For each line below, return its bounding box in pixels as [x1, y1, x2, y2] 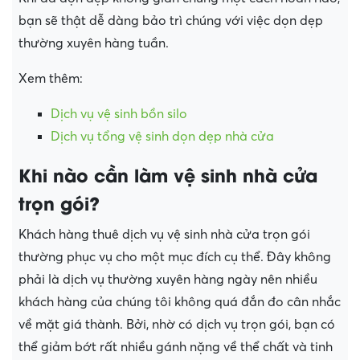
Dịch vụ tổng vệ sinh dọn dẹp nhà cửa [51, 129, 274, 145]
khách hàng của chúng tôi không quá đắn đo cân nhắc [18, 295, 341, 310]
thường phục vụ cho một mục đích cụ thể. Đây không [18, 250, 331, 265]
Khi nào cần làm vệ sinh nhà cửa [18, 162, 317, 188]
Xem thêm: [18, 72, 83, 87]
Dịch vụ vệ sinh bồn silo [51, 107, 187, 122]
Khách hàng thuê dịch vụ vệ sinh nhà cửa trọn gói [18, 227, 310, 243]
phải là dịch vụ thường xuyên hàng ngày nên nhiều [18, 272, 317, 288]
